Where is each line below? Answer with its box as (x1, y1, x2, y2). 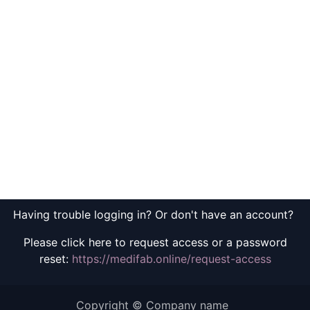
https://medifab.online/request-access (71, 251, 271, 266)
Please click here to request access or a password (23, 235, 287, 249)
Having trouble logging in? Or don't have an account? (13, 207, 297, 221)
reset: (39, 251, 72, 266)
